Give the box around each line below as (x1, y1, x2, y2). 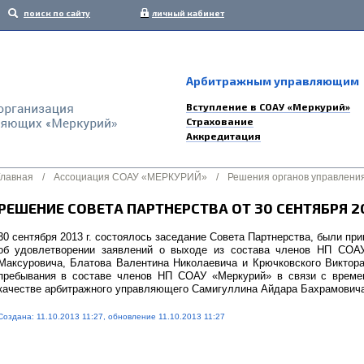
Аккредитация (186, 130, 261, 141)
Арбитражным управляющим (186, 74, 359, 88)
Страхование (186, 115, 253, 127)
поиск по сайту (24, 8, 90, 18)
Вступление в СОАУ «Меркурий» (186, 101, 350, 112)
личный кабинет (152, 8, 224, 18)
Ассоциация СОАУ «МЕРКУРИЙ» (53, 171, 207, 183)
